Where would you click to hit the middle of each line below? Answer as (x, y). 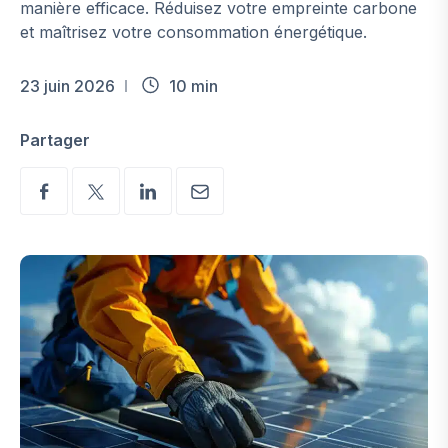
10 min (193, 86)
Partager (55, 140)
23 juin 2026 (67, 86)
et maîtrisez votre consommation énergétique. (193, 32)
